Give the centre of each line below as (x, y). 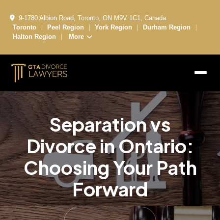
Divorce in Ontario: (110, 145)
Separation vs (110, 124)
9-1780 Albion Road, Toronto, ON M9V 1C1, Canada (92, 18)
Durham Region (167, 27)
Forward (110, 189)
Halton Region (34, 36)
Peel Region (66, 27)
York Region (113, 27)
